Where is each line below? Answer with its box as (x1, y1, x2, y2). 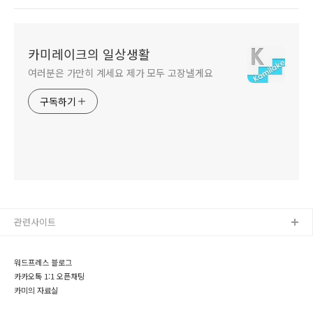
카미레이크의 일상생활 (28, 45, 150, 63)
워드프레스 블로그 (14, 256, 72, 268)
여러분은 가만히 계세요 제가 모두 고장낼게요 (28, 66, 213, 80)
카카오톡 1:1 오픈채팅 (14, 270, 85, 282)
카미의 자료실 (14, 284, 58, 296)
